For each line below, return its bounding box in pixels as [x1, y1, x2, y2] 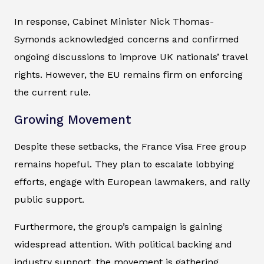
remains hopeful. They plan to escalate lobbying [14, 159, 234, 170]
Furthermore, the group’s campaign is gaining [14, 221, 222, 233]
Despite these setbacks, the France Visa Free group [14, 141, 246, 153]
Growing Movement [14, 113, 131, 127]
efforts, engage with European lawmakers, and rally [14, 176, 250, 188]
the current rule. [14, 87, 91, 98]
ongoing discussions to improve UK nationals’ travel [14, 51, 247, 63]
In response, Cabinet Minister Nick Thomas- [14, 16, 214, 28]
